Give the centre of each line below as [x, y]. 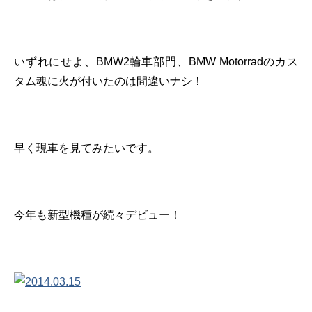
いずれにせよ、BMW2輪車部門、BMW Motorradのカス [156, 61]
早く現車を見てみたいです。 [86, 148]
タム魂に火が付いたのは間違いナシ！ [109, 81]
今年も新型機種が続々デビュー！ [97, 214]
